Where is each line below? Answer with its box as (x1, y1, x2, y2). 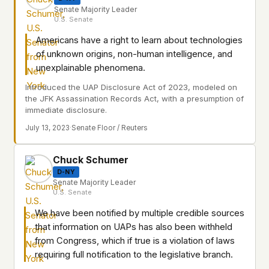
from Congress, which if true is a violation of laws (35, 235, 235, 247)
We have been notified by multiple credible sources (35, 208, 244, 219)
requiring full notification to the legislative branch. (35, 249, 233, 261)
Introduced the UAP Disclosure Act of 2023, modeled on (25, 82, 237, 92)
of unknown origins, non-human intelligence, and (36, 48, 232, 59)
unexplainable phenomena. (36, 62, 145, 73)
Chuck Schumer (53, 154, 128, 166)
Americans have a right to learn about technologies (36, 34, 243, 46)
